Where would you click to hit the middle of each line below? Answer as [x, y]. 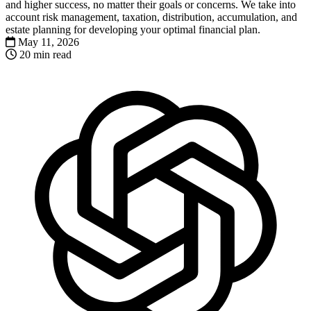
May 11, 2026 [49, 42]
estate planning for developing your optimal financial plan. [133, 29]
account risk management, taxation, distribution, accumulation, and [151, 17]
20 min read [45, 54]
